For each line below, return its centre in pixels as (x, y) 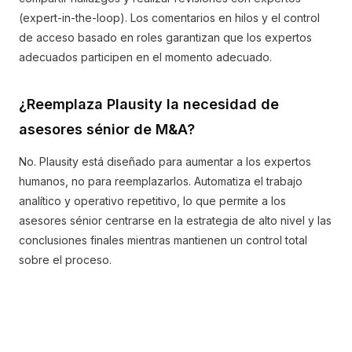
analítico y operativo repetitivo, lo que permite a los (152, 201)
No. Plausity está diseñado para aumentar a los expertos (165, 161)
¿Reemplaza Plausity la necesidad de (149, 104)
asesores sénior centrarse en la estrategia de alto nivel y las (175, 220)
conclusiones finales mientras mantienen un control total (163, 240)
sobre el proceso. (65, 260)
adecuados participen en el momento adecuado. (145, 57)
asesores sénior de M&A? (107, 129)
